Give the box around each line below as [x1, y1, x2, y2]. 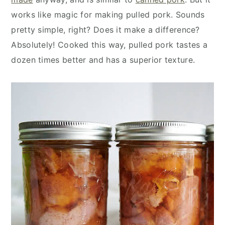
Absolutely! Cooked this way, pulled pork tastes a [11, 40, 208, 50]
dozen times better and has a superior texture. [11, 55, 195, 65]
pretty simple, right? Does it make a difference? [11, 25, 200, 35]
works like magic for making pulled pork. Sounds [11, 10, 205, 20]
